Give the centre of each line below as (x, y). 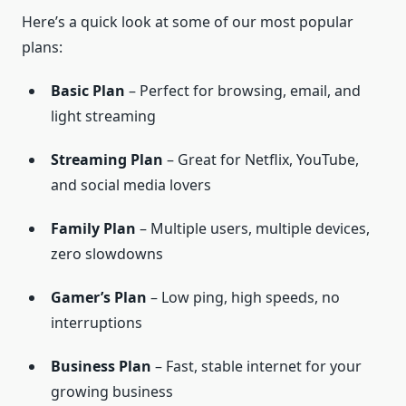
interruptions (97, 323)
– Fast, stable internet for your (256, 367)
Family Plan (93, 229)
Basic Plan (88, 91)
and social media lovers (131, 185)
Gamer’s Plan (99, 298)
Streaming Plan (107, 160)
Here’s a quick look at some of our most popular (188, 22)
